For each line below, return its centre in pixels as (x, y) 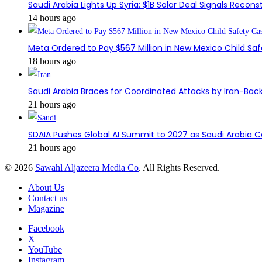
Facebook (46, 228)
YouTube (45, 249)
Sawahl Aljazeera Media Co (87, 167)
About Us (46, 187)
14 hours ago (52, 18)
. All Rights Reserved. (179, 167)
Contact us (48, 198)
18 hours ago (52, 61)
